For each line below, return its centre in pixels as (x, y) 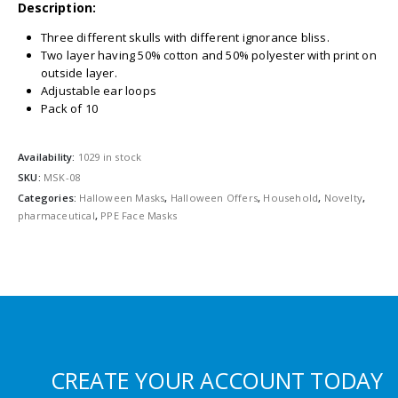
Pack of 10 (69, 109)
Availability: (48, 156)
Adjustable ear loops (99, 91)
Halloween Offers (214, 198)
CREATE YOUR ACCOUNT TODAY (217, 380)
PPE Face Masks (139, 216)
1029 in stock (110, 156)
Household (291, 198)
